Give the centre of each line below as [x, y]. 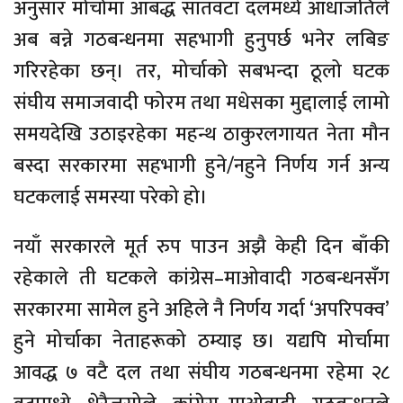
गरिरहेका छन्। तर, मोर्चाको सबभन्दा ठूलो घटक [201, 71]
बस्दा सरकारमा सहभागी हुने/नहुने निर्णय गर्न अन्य [201, 166]
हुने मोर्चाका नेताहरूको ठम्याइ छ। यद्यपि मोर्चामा [201, 341]
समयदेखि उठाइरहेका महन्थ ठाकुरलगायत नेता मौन [201, 134]
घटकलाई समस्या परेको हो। [111, 197]
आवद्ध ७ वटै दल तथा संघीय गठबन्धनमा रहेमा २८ [201, 372]
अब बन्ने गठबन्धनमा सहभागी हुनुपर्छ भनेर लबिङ [201, 40]
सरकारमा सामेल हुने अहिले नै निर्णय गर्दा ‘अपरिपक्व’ [201, 309]
